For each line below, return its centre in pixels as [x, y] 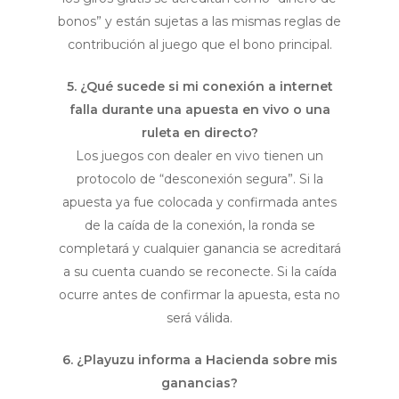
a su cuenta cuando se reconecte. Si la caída [199, 272]
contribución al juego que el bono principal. [199, 45]
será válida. [199, 318]
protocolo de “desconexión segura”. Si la [199, 179]
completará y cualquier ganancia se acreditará [199, 249]
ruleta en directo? [199, 133]
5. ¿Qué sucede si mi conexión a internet [199, 87]
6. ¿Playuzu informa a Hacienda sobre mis [199, 360]
